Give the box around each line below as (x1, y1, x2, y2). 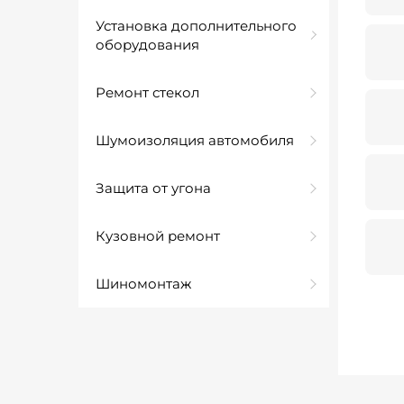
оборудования (96, 36, 199, 53)
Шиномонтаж (96, 275, 191, 292)
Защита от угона (96, 179, 211, 197)
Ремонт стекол (96, 84, 199, 101)
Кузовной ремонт (96, 227, 220, 244)
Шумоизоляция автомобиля (96, 132, 294, 149)
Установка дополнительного (96, 17, 297, 34)
